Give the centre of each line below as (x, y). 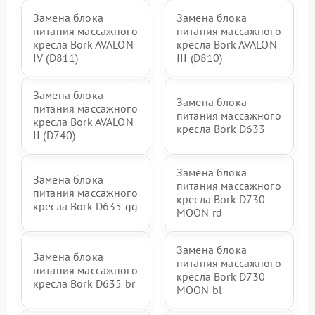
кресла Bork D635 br (84, 283)
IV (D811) (56, 58)
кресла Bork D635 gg (85, 206)
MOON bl (200, 290)
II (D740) (54, 135)
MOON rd (200, 213)
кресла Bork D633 (221, 128)
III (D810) (200, 58)
